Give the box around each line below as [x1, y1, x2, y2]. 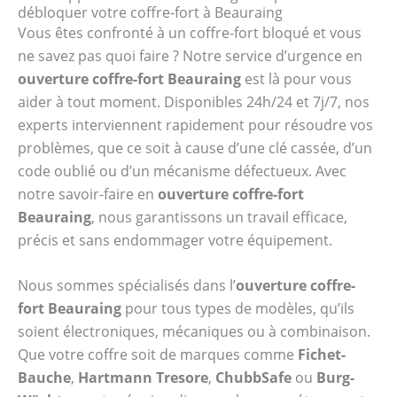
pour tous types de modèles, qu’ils [121, 299, 354, 319]
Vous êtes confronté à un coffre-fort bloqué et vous [18, 22, 362, 43]
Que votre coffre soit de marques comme [18, 345, 298, 365]
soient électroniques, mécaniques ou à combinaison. [18, 322, 370, 342]
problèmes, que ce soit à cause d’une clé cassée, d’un [18, 137, 372, 158]
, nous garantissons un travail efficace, [91, 206, 347, 227]
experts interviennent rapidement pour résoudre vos [18, 114, 373, 135]
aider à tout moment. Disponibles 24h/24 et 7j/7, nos [18, 91, 370, 112]
